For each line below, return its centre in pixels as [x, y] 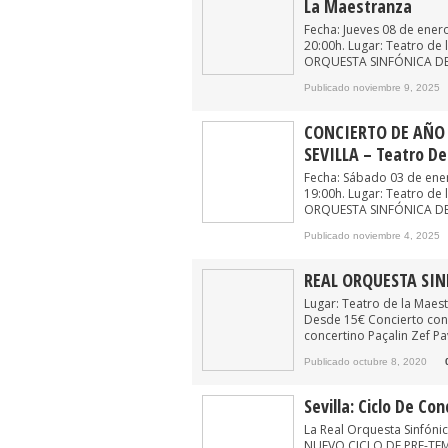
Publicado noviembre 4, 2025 [372, 235]
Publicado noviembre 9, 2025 [372, 87]
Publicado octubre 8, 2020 [365, 361]
